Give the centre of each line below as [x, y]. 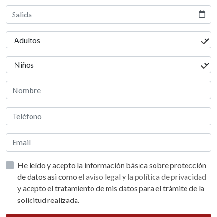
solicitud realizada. [48, 200]
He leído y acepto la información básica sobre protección [47, 165]
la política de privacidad [167, 177]
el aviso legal [100, 177]
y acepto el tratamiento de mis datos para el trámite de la [111, 188]
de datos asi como [63, 177]
